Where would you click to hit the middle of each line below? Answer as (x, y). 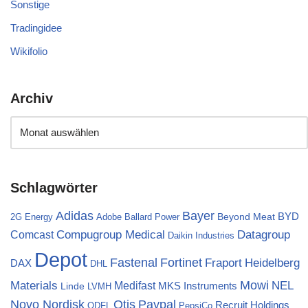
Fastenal (134, 262)
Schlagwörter (54, 187)
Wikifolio (29, 51)
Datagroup (264, 234)
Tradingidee (36, 27)
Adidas (75, 216)
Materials (34, 285)
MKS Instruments (198, 285)
